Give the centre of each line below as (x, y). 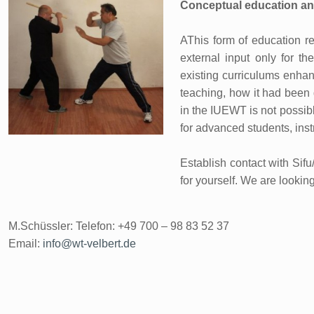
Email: (26, 244)
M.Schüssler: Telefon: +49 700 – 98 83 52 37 (119, 226)
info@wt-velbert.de (89, 244)
